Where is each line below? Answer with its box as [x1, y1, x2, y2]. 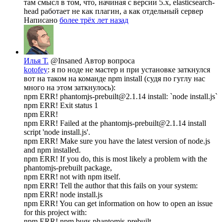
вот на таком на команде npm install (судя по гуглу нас [24, 74, 205, 83]
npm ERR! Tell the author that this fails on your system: [24, 181, 198, 190]
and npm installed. [24, 145, 81, 154]
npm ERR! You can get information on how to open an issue [24, 199, 213, 208]
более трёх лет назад [59, 15, 128, 24]
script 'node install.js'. [24, 127, 90, 136]
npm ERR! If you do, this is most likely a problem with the [24, 154, 207, 163]
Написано [24, 15, 59, 24]
